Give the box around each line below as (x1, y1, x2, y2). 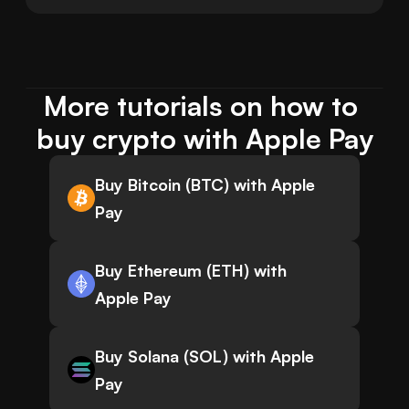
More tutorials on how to (44, 89, 358, 123)
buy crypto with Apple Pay (36, 121, 373, 156)
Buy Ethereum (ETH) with (95, 260, 287, 281)
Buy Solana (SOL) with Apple (95, 346, 314, 367)
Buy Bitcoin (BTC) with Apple (95, 174, 315, 195)
